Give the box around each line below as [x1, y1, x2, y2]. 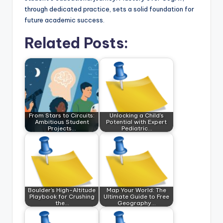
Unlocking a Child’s [109, 111, 164, 119]
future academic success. [24, 15, 105, 24]
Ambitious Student [34, 118, 89, 126]
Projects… [48, 124, 76, 132]
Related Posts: [24, 33, 128, 52]
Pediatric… [121, 124, 152, 132]
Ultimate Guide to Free [104, 193, 169, 201]
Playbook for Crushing [29, 193, 95, 201]
